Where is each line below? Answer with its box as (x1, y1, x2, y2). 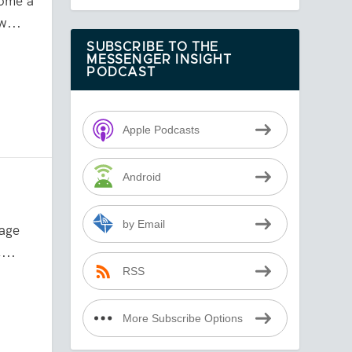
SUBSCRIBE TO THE (86, 41, 219, 54)
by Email (122, 218, 165, 230)
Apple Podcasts (122, 123, 200, 136)
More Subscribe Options (122, 312, 243, 324)
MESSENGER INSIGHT (86, 53, 232, 67)
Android (122, 170, 161, 183)
